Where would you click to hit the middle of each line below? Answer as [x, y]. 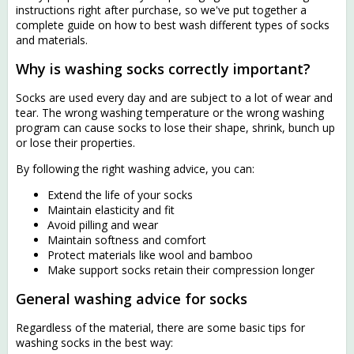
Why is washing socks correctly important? [163, 68]
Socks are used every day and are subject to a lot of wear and [174, 97]
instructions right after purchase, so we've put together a [161, 10]
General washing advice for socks [132, 298]
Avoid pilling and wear [103, 224]
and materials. [52, 40]
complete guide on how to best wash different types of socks [173, 25]
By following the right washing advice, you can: [135, 168]
